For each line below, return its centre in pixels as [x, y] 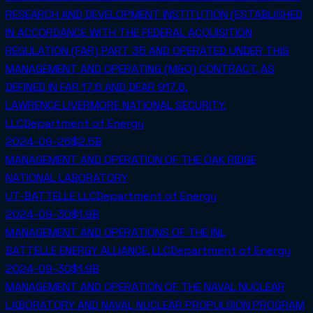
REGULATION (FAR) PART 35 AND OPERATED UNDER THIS [147, 51]
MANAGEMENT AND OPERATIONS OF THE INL [116, 233]
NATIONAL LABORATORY [67, 178]
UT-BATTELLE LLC [51, 196]
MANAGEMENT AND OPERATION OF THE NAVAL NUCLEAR [145, 287]
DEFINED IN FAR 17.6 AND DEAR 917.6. [97, 87]
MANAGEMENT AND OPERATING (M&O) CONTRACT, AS [140, 69]
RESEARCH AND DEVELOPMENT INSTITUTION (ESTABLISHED [154, 15]
